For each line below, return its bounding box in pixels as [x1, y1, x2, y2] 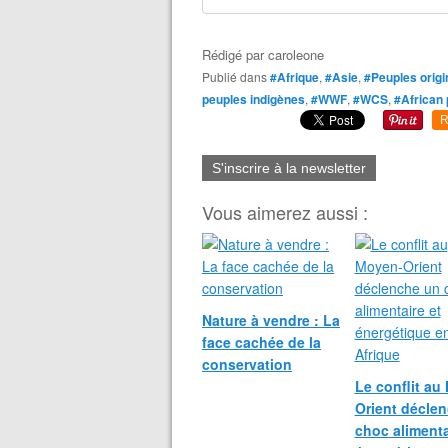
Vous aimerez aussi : [202, 199, 368, 225]
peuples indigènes [202, 90, 305, 108]
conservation [202, 354, 292, 374]
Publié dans [210, 68, 267, 85]
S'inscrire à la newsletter [212, 160, 366, 176]
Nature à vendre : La [202, 310, 340, 330]
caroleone [268, 45, 324, 64]
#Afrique [270, 68, 319, 86]
